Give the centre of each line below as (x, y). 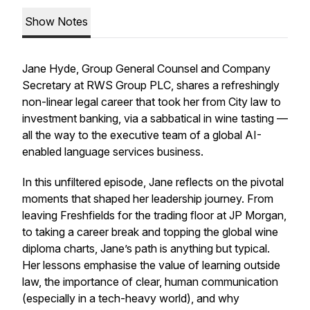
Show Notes (56, 21)
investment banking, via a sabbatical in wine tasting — (155, 118)
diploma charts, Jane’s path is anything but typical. (146, 248)
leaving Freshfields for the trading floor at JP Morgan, (154, 215)
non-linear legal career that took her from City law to (152, 102)
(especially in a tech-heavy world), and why (131, 298)
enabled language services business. (113, 152)
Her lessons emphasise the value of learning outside (151, 265)
